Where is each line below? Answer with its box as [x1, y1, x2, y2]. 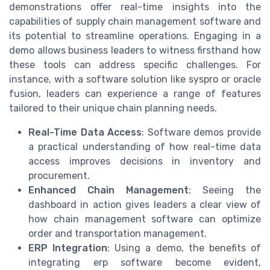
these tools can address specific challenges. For [9, 58, 261, 71]
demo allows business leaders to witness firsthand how [9, 44, 261, 56]
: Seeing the [189, 184, 261, 196]
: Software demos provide [142, 126, 262, 138]
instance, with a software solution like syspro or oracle [9, 73, 261, 85]
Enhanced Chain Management [28, 184, 189, 196]
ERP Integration [28, 242, 108, 254]
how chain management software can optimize [28, 213, 261, 225]
